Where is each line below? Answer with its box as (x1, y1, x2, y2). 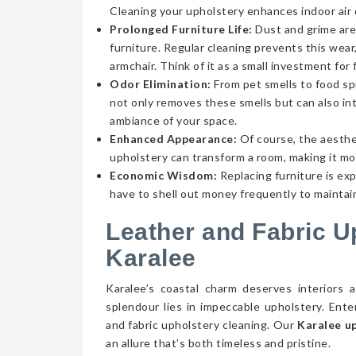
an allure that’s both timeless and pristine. (106, 336, 331, 350)
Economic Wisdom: (110, 168, 217, 182)
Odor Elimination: (110, 77, 211, 91)
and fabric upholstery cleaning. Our (106, 318, 298, 331)
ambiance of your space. (110, 114, 238, 127)
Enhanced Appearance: (110, 132, 237, 145)
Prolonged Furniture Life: (110, 22, 255, 36)
